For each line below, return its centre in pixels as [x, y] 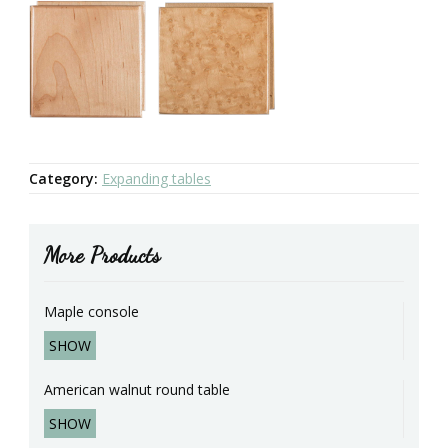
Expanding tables [156, 178]
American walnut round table [137, 389]
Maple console [91, 311]
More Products [102, 254]
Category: [63, 178]
